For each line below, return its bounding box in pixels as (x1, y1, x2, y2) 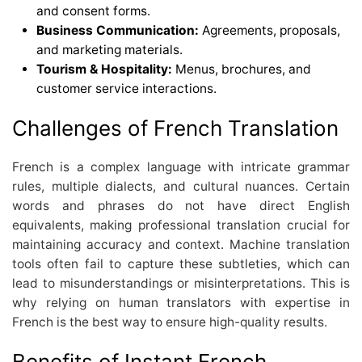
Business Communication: (36, 22, 199, 38)
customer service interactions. (36, 80, 217, 96)
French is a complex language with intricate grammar (12, 158, 350, 175)
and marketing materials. (36, 41, 183, 57)
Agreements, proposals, (199, 22, 340, 38)
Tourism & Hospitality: (36, 61, 172, 77)
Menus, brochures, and (172, 61, 311, 77)
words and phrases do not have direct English (12, 197, 350, 213)
